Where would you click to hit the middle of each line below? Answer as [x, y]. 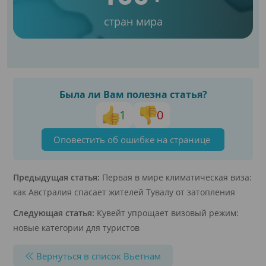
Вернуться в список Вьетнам [97, 256]
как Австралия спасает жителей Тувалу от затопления [124, 192]
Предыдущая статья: [56, 177]
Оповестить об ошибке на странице [133, 139]
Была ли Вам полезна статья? [133, 94]
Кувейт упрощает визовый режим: [167, 213]
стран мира [133, 21]
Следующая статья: [54, 213]
